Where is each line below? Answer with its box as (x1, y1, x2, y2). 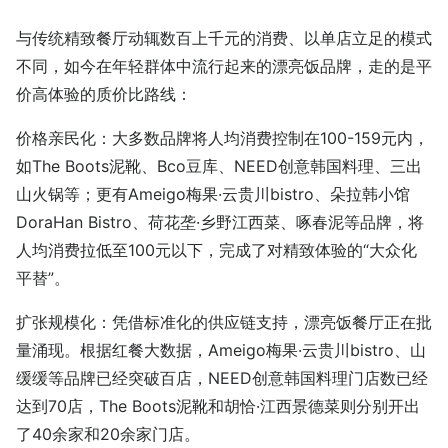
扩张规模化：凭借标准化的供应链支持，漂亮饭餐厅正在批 (16, 311, 432, 332)
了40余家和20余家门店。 (16, 423, 200, 444)
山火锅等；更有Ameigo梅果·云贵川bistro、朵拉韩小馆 (16, 183, 410, 204)
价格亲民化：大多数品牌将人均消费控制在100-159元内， (16, 127, 429, 148)
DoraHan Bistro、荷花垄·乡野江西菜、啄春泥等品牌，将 (16, 211, 424, 232)
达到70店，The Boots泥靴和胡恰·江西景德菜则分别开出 (16, 395, 420, 416)
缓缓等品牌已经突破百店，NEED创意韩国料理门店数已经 (16, 367, 428, 388)
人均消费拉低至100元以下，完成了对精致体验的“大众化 (16, 239, 417, 260)
